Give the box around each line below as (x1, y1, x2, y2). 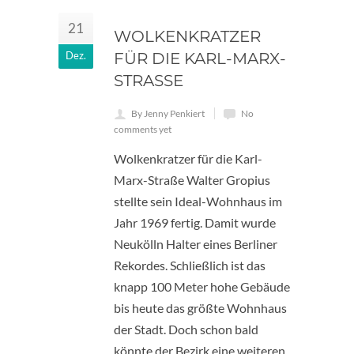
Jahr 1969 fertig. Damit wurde (114, 214, 276, 230)
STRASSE (114, 70, 173, 90)
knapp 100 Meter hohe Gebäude (114, 278, 290, 294)
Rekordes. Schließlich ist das (114, 257, 265, 273)
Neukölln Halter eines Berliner (114, 235, 277, 251)
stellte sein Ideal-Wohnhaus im (114, 193, 282, 209)
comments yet (114, 122, 171, 135)
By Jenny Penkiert (131, 107, 205, 119)
